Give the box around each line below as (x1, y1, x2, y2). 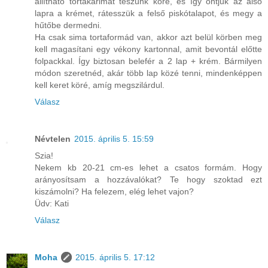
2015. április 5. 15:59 (74, 133, 154, 144)
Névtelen (35, 133, 71, 144)
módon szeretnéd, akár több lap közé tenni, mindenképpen (35, 68, 262, 78)
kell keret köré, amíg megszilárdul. (35, 80, 165, 90)
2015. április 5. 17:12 (75, 252, 155, 262)
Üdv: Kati (35, 198, 69, 208)
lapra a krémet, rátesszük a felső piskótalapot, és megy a (35, 8, 262, 18)
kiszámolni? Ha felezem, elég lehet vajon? (35, 186, 194, 196)
